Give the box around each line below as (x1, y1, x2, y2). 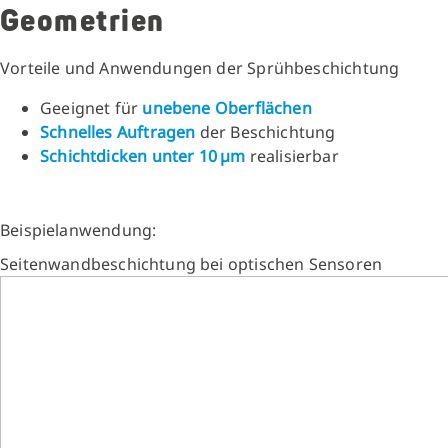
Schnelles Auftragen (40, 120, 196, 143)
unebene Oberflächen (142, 96, 312, 119)
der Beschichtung (195, 120, 336, 143)
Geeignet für (40, 96, 143, 119)
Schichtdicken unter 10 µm (40, 144, 246, 167)
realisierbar (245, 144, 339, 167)
